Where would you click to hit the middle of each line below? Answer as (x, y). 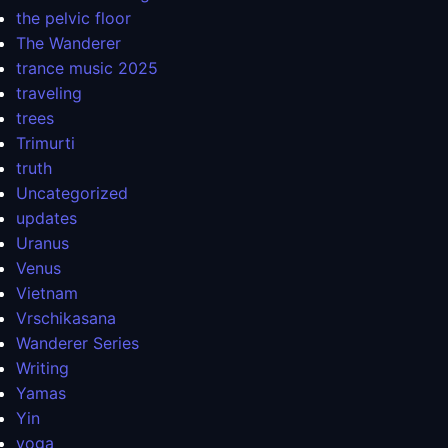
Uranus (42, 243)
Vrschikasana (66, 318)
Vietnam (47, 293)
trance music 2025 (87, 68)
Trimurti (45, 143)
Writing (42, 368)
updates (46, 218)
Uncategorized (72, 193)
